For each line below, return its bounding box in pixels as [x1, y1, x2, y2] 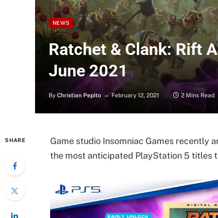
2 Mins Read [181, 92, 215, 99]
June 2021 [49, 61, 128, 80]
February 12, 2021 [111, 92, 159, 99]
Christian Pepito [57, 92, 101, 99]
